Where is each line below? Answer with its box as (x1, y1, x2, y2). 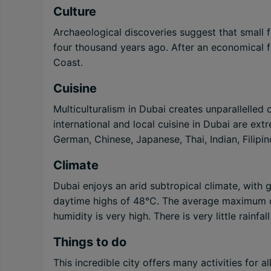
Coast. (53, 56, 83, 68)
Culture (53, 4, 96, 19)
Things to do (53, 235, 126, 249)
